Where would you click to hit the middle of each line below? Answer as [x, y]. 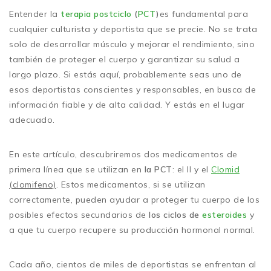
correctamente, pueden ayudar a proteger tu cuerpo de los [134, 199]
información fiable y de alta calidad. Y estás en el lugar [127, 104]
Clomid [225, 169]
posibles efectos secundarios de [79, 214]
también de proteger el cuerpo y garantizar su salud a [125, 59]
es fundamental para [204, 14]
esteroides [224, 214]
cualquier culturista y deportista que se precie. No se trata [133, 29]
